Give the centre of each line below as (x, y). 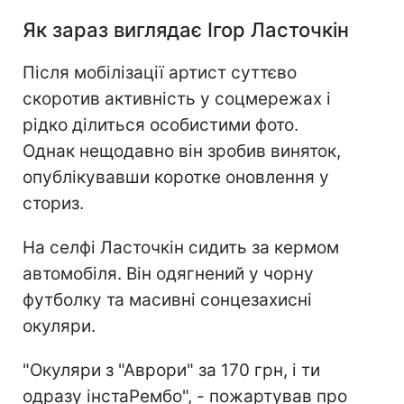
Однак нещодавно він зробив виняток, (182, 151)
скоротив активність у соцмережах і (177, 99)
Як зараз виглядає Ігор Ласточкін (186, 30)
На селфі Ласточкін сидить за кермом (181, 248)
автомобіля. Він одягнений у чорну (168, 274)
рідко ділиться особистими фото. (161, 125)
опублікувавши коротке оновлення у (176, 178)
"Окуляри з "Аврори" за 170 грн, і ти (171, 371)
